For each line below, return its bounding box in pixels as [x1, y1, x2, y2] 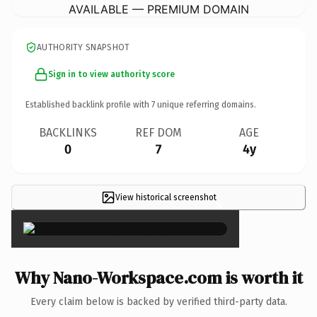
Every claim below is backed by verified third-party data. [30, 295, 287, 308]
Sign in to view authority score [48, 69, 175, 79]
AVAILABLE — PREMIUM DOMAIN [68, 1, 249, 16]
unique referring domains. [155, 99, 256, 110]
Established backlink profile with [25, 99, 151, 110]
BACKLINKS [39, 125, 97, 139]
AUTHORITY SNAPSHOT [37, 42, 130, 52]
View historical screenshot [115, 192, 217, 202]
